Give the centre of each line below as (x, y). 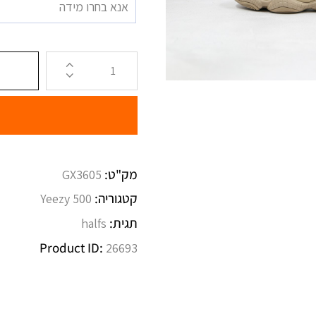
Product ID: (73, 247)
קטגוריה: (115, 198)
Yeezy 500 (66, 198)
